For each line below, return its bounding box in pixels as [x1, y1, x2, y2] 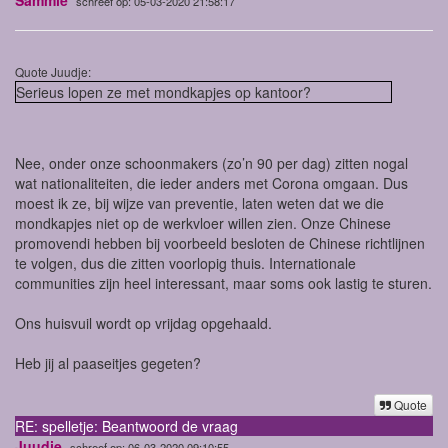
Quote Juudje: [15, 62, 91, 80]
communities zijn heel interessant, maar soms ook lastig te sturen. [15, 272, 432, 293]
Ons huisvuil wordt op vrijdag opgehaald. [15, 312, 272, 333]
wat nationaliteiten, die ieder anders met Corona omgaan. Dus [15, 172, 408, 193]
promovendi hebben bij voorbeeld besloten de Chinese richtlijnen [15, 232, 425, 253]
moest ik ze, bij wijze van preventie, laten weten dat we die [15, 192, 384, 213]
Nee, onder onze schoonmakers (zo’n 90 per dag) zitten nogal [15, 152, 408, 173]
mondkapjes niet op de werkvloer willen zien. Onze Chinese [15, 212, 391, 233]
